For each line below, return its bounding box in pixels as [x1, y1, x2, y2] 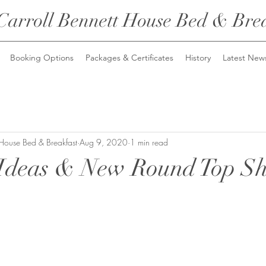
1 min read [130, 136, 168, 148]
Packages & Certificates [85, 52, 173, 63]
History [185, 52, 211, 63]
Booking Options [10, 52, 74, 63]
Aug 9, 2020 [80, 136, 128, 148]
